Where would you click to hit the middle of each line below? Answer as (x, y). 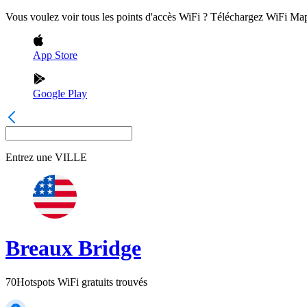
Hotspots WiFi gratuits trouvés (82, 282)
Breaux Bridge (73, 248)
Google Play (60, 94)
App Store (55, 55)
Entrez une (29, 157)
